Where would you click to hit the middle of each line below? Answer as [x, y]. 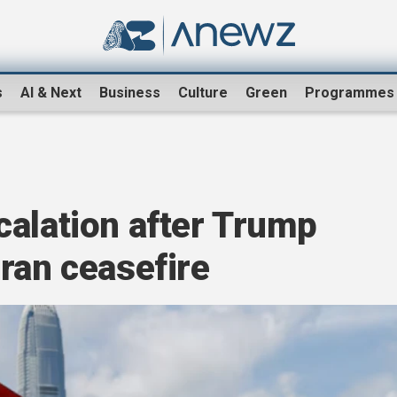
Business [130, 93]
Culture [203, 93]
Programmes [350, 93]
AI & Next [51, 93]
